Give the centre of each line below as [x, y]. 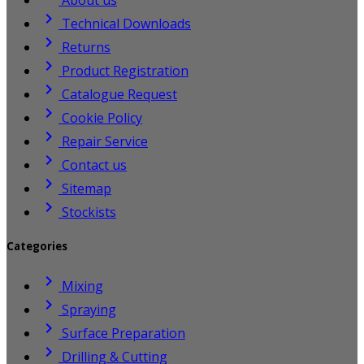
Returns [84, 47]
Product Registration [123, 70]
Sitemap [85, 188]
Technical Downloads [125, 23]
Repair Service [103, 141]
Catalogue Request [118, 94]
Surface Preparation [122, 333]
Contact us [93, 165]
